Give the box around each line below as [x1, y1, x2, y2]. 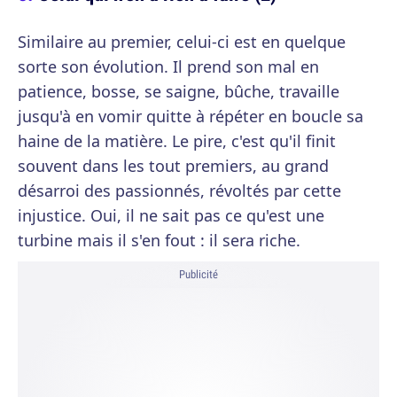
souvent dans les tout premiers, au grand [18, 155, 329, 176]
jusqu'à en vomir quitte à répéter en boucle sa [18, 105, 363, 127]
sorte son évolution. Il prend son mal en [18, 56, 319, 77]
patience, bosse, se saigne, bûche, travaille [18, 81, 339, 102]
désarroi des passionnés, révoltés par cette [18, 180, 341, 201]
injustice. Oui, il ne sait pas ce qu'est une [18, 205, 324, 226]
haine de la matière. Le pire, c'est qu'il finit [18, 130, 336, 152]
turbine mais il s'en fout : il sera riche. [18, 230, 300, 251]
